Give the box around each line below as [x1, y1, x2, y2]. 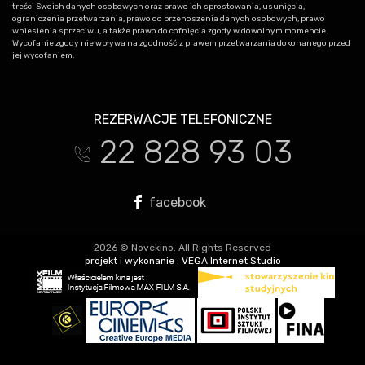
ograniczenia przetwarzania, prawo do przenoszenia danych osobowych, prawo [12, 13, 325, 24]
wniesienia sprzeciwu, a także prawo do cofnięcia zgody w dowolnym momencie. [12, 25, 328, 36]
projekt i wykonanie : [84, 254, 182, 266]
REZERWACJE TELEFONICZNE [93, 111, 272, 127]
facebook [146, 194, 206, 210]
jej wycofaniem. [12, 50, 75, 60]
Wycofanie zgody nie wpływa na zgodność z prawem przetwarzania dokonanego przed [12, 37, 350, 48]
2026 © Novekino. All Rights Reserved [94, 241, 271, 253]
